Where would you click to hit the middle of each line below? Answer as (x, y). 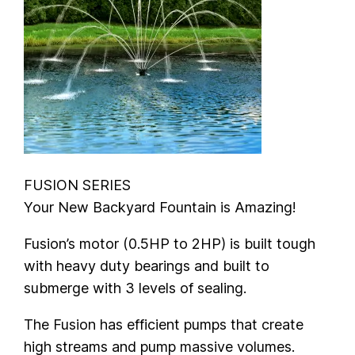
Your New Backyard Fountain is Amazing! (160, 208)
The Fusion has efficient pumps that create (164, 325)
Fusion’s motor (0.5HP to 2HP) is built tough (170, 244)
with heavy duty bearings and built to (147, 266)
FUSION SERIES (78, 185)
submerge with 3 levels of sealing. (136, 288)
